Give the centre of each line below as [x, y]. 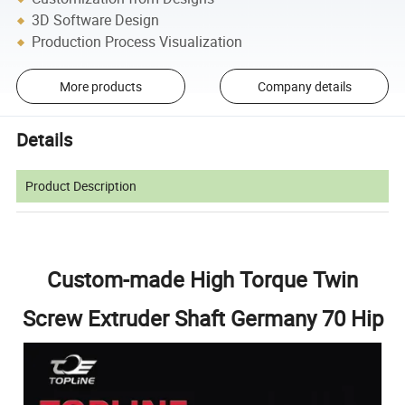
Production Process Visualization [137, 42]
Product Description [81, 186]
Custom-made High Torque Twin [202, 280]
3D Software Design [96, 20]
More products [100, 86]
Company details [304, 86]
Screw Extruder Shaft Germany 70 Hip [202, 319]
